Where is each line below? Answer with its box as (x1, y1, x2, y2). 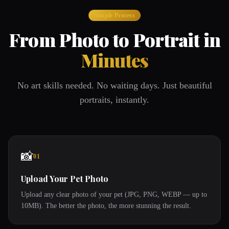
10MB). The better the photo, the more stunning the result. (21, 202, 191, 210)
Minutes (80, 48, 149, 72)
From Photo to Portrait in (9, 27, 220, 52)
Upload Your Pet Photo (21, 173, 108, 184)
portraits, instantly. (80, 95, 149, 105)
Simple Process (94, 12, 135, 19)
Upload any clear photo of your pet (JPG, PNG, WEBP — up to (21, 191, 207, 198)
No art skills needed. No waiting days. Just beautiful (17, 80, 212, 90)
